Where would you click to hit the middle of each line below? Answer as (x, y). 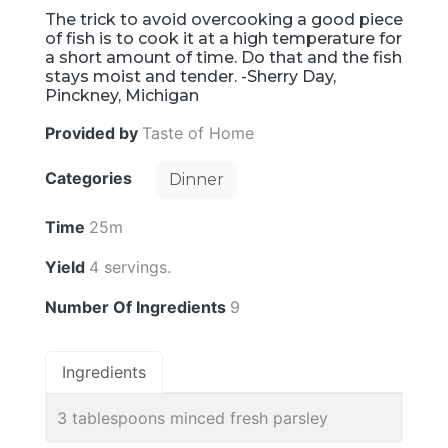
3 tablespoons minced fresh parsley (192, 418)
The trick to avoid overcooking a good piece (224, 20)
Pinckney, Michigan (122, 96)
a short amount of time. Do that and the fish (223, 58)
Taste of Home (198, 133)
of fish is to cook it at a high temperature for (223, 39)
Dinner (196, 180)
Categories (90, 178)
